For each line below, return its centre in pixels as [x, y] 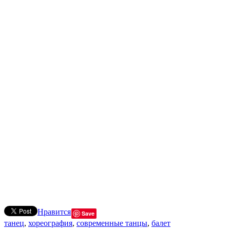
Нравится [54, 212]
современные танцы [112, 223]
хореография [50, 223]
